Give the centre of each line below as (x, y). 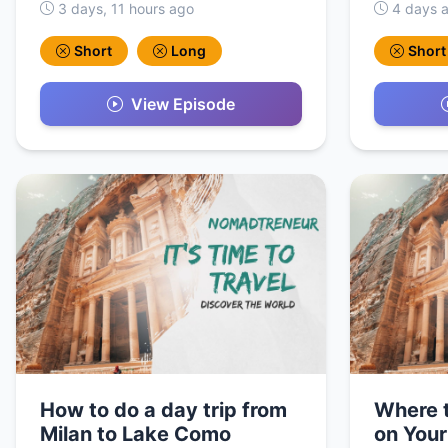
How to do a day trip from (163, 409)
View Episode (183, 103)
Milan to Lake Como (135, 433)
